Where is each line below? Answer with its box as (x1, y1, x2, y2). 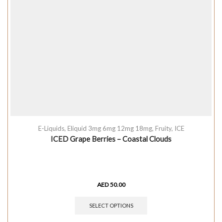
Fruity (155, 124, 171, 132)
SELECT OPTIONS (89, 202, 133, 209)
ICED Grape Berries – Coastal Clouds (51, 134, 171, 143)
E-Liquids (38, 124, 64, 132)
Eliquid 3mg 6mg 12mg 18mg (67, 124, 152, 132)
